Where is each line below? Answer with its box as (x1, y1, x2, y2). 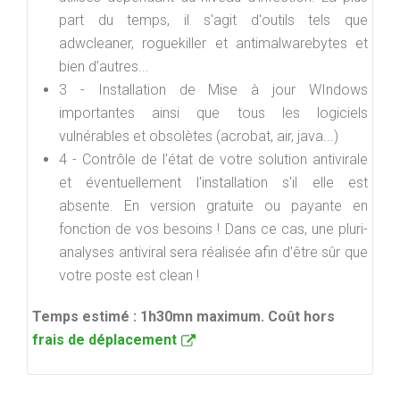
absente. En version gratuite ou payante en (59, 197, 368, 214)
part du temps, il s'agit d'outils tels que (59, 12, 368, 29)
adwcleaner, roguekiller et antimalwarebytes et (59, 35, 368, 52)
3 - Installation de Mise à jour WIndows (59, 81, 368, 98)
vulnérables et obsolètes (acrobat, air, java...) (59, 128, 338, 145)
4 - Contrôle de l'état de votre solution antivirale (59, 151, 368, 168)
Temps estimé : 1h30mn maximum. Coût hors (32, 308, 335, 325)
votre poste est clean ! (59, 267, 199, 284)
